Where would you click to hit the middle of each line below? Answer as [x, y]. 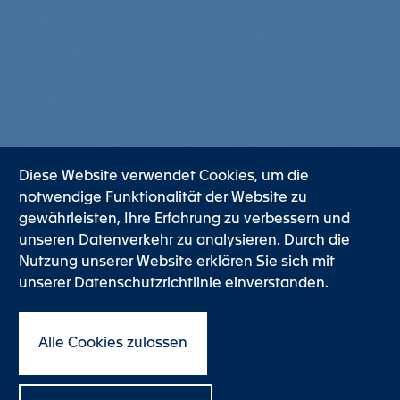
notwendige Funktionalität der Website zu [163, 198]
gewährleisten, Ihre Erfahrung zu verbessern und [184, 220]
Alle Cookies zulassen [113, 344]
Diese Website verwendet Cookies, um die [164, 177]
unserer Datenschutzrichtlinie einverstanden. [174, 284]
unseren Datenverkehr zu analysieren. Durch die [184, 241]
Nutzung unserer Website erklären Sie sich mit [177, 262]
